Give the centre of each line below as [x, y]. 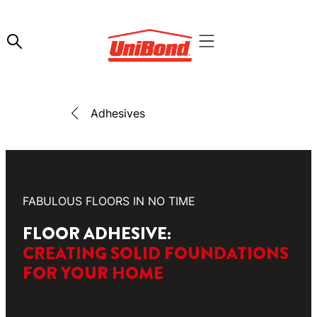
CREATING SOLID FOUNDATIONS [155, 253]
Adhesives [118, 113]
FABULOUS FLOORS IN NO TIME [109, 201]
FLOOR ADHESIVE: [97, 233]
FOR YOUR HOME [93, 273]
